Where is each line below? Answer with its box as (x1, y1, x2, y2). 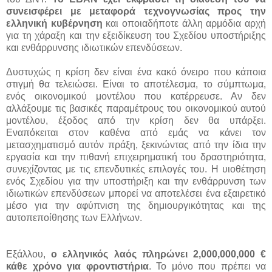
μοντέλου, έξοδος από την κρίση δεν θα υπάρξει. (6, 115, 266, 126)
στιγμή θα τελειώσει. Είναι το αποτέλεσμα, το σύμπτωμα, (6, 78, 266, 89)
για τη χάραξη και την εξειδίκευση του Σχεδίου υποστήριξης (6, 30, 266, 41)
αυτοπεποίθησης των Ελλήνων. (6, 212, 142, 223)
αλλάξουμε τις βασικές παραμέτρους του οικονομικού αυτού (6, 103, 266, 114)
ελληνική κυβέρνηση (6, 18, 103, 29)
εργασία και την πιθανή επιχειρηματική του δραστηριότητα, (6, 151, 266, 162)
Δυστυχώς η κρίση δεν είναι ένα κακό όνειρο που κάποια (6, 66, 266, 77)
